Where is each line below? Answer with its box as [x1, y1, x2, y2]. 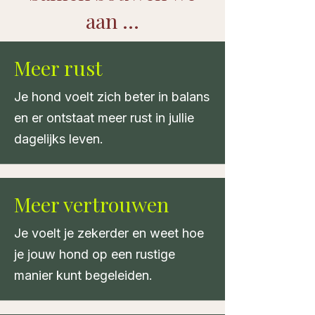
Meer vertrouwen [14, 191, 169, 217]
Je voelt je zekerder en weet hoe [14, 226, 204, 240]
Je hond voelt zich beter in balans [14, 89, 210, 104]
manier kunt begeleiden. [14, 268, 153, 283]
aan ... [86, 7, 139, 34]
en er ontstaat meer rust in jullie [14, 110, 194, 125]
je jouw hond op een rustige [14, 247, 175, 262]
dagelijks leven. [14, 131, 103, 146]
